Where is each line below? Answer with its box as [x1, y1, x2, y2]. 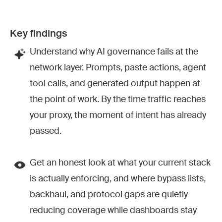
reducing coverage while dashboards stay [30, 206, 197, 215]
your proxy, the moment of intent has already [30, 111, 206, 120]
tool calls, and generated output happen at [30, 79, 200, 88]
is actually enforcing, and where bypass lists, [30, 174, 206, 183]
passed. [30, 127, 61, 136]
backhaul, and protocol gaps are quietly [30, 190, 188, 199]
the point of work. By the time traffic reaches [30, 95, 206, 104]
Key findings [10, 29, 67, 39]
